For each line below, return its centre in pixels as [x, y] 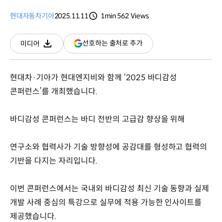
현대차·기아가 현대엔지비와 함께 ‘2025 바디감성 [94, 77]
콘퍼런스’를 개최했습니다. [54, 91]
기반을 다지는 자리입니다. [54, 161]
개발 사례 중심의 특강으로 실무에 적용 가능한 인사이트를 [106, 202]
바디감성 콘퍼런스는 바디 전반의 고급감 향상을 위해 [98, 119]
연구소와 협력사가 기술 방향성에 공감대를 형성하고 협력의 [109, 147]
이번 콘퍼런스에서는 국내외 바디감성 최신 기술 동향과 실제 [110, 188]
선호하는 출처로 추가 [112, 43]
